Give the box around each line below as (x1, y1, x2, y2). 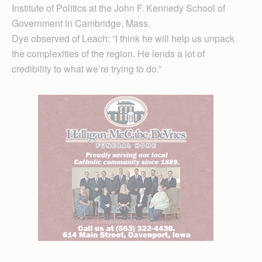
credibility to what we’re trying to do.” (12, 61, 161, 75)
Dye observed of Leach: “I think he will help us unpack (12, 31, 235, 45)
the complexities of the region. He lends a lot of (12, 46, 205, 60)
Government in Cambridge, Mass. (12, 16, 150, 30)
